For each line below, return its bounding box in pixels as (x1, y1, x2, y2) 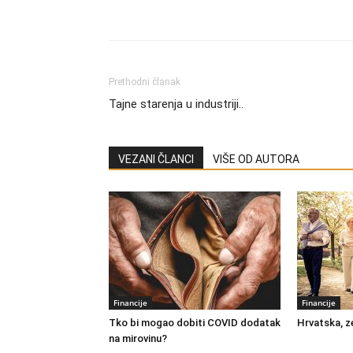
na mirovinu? (109, 333, 167, 344)
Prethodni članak (109, 76, 180, 87)
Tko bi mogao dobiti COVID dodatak (109, 317, 281, 329)
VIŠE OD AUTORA (213, 153, 299, 165)
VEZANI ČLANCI (118, 153, 194, 165)
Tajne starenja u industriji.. (109, 97, 243, 111)
